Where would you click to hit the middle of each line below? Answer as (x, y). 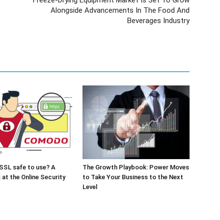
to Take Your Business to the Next (133, 177)
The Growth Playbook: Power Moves (136, 167)
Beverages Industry (158, 21)
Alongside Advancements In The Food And (120, 10)
